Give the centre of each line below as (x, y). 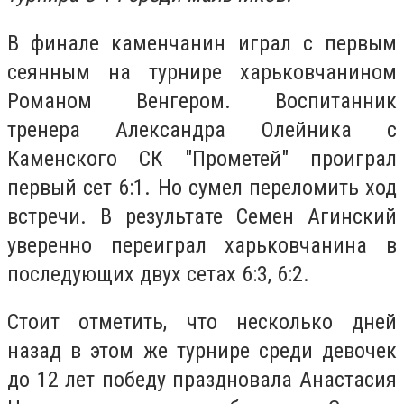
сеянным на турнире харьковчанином (202, 72)
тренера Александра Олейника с (202, 129)
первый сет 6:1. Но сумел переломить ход (202, 187)
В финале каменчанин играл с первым (202, 43)
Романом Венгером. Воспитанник (202, 101)
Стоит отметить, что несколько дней (202, 322)
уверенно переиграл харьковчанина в (202, 245)
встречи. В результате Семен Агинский (202, 216)
